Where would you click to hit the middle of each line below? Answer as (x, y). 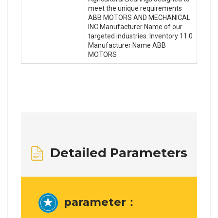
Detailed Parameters (115, 152)
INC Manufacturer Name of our (135, 27)
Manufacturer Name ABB (127, 45)
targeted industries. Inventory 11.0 (140, 36)
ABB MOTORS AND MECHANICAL (139, 17)
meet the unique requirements (135, 8)
